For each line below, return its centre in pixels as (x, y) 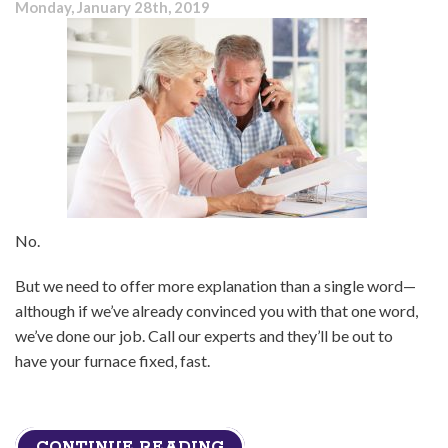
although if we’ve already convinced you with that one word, (216, 311)
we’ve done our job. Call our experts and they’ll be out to (204, 336)
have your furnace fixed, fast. (112, 361)
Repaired (240, 31)
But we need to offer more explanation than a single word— (215, 286)
